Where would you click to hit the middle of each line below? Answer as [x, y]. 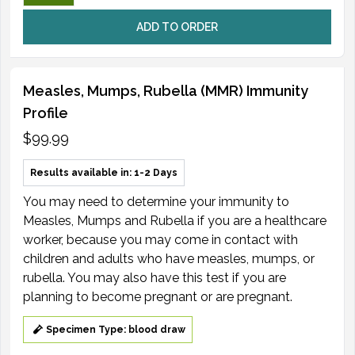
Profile [46, 113]
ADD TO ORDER [177, 27]
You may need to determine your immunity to [156, 201]
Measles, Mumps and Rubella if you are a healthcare [175, 220]
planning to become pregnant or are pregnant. [158, 296]
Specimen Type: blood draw [116, 329]
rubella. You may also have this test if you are [155, 277]
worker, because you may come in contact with [160, 239]
